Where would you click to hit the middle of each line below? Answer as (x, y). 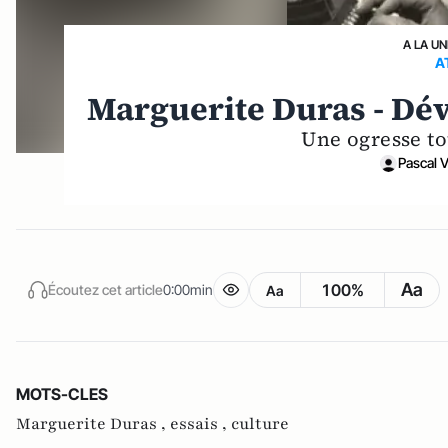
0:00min (188, 289)
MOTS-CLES (62, 394)
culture (260, 424)
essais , (200, 424)
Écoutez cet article (105, 289)
